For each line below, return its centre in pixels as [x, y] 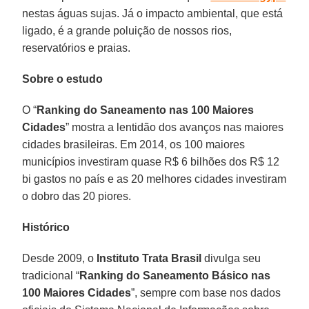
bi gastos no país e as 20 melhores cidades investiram [154, 179]
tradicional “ [51, 275]
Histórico [46, 227]
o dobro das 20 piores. [77, 196]
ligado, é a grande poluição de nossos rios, [127, 30]
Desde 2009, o [60, 258]
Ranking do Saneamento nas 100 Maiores [146, 110]
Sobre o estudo [63, 79]
